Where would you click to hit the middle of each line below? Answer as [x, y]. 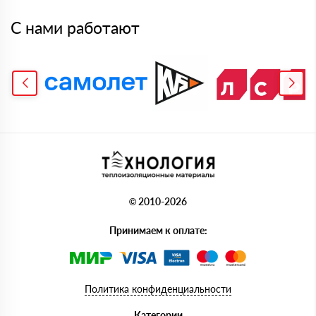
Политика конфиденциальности [158, 289]
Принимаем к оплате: [158, 231]
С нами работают [75, 28]
